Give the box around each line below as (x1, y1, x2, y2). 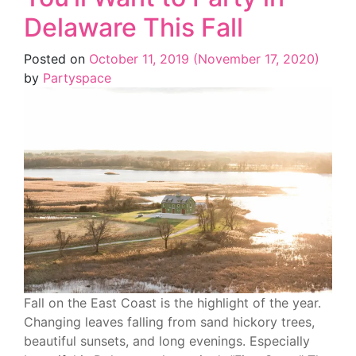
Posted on (24, 51, 89, 68)
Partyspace (39, 70, 111, 87)
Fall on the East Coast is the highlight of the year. (24, 294, 321, 311)
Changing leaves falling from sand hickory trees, (24, 313, 315, 330)
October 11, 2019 (89, 51, 189, 68)
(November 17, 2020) (189, 51, 319, 68)
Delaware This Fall (24, 12, 243, 44)
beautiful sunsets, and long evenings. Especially (24, 332, 310, 349)
